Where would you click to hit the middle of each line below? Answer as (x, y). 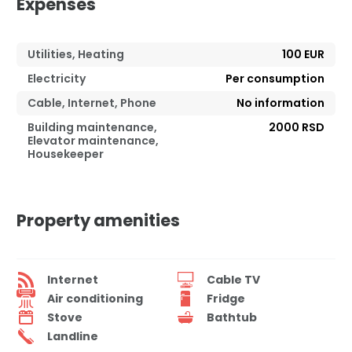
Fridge (226, 298)
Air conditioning (95, 298)
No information (280, 103)
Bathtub (232, 317)
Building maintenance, (92, 128)
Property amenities (98, 221)
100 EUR (303, 55)
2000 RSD (297, 128)
